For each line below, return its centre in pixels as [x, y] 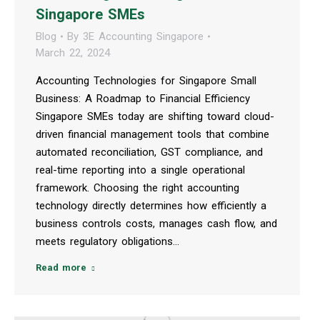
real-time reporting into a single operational [140, 170]
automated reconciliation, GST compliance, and [149, 152]
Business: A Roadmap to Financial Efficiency [143, 98]
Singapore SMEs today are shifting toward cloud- [155, 116]
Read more [61, 267]
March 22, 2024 [73, 52]
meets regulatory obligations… [107, 241]
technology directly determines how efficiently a [151, 205]
